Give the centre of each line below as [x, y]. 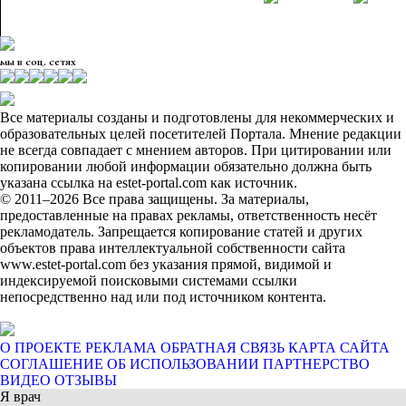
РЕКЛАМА [121, 348]
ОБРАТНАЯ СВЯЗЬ [222, 348]
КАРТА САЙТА [339, 348]
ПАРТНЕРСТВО [316, 364]
